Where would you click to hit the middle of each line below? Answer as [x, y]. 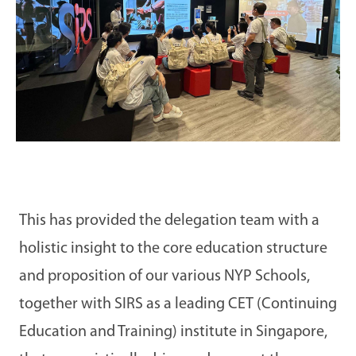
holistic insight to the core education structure [173, 248]
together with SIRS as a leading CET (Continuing [178, 304]
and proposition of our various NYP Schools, [164, 276]
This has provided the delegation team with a [169, 221]
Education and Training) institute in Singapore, [173, 332]
